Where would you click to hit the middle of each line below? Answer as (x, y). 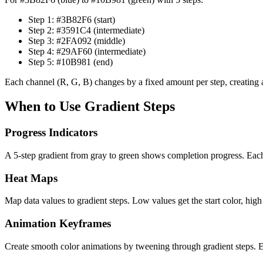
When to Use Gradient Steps (90, 107)
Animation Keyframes (58, 224)
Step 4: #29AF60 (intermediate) (87, 51)
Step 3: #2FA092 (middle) (77, 41)
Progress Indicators (51, 133)
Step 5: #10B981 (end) (70, 62)
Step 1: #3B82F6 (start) (72, 19)
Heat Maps (31, 178)
